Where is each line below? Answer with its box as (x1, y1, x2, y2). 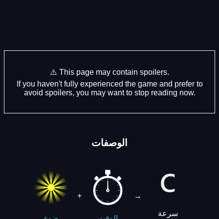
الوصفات (91, 137, 128, 148)
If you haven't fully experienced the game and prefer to (16, 79, 203, 88)
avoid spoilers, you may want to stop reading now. (23, 88, 196, 97)
